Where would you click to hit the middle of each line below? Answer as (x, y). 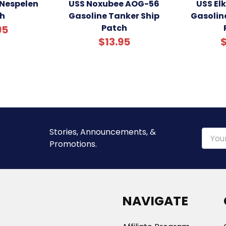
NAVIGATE (155, 201)
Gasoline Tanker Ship (114, 16)
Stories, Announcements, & (102, 132)
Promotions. (73, 144)
